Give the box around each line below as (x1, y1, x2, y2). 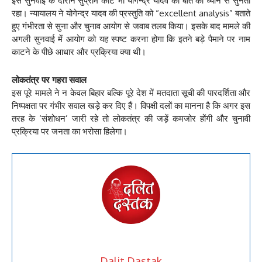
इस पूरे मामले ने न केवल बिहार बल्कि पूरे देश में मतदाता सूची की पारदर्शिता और (12, 87, 250, 99)
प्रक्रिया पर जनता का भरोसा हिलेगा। (12, 126, 127, 137)
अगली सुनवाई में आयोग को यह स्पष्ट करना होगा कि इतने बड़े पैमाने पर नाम (12, 33, 250, 45)
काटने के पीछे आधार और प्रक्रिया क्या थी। (12, 46, 146, 58)
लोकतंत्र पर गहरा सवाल (12, 74, 87, 86)
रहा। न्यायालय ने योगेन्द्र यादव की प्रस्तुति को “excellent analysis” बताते (12, 8, 250, 19)
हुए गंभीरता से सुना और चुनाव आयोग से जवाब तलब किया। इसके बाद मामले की (12, 20, 250, 32)
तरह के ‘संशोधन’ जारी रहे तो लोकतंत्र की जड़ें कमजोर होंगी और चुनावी (12, 113, 250, 125)
